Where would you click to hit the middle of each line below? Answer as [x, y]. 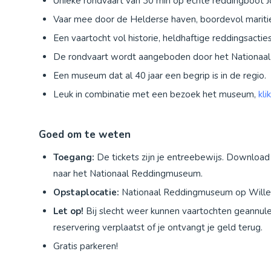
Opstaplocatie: [86, 193]
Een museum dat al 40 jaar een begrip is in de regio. [160, 76]
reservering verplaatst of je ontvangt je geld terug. [158, 228]
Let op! [70, 211]
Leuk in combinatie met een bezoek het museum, [156, 95]
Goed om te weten [85, 135]
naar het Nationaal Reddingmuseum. [128, 174]
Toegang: [74, 158]
